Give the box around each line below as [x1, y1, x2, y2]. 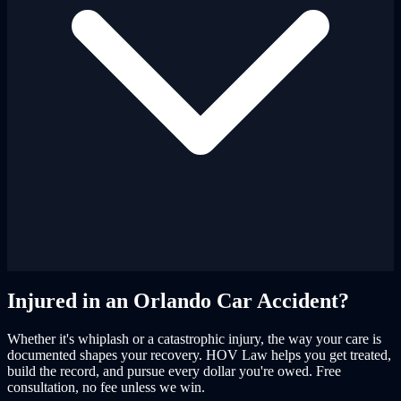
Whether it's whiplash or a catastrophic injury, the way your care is [7, 330, 381, 346]
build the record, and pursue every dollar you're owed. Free [7, 363, 341, 379]
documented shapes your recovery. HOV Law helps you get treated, [7, 346, 391, 363]
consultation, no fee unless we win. [7, 379, 205, 395]
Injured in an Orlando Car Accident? [7, 288, 349, 312]
